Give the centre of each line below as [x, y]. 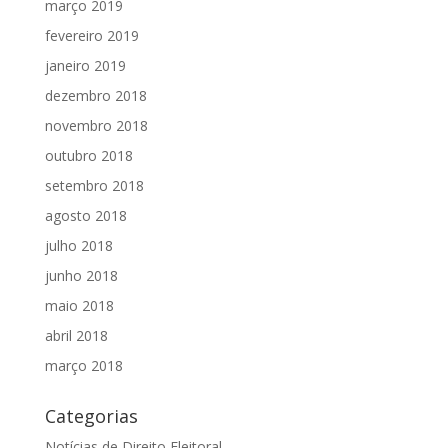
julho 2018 [78, 246]
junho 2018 [81, 276]
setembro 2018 [94, 186]
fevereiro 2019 [91, 36]
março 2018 [83, 366]
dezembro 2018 [95, 96]
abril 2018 [76, 336]
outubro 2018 [88, 156]
